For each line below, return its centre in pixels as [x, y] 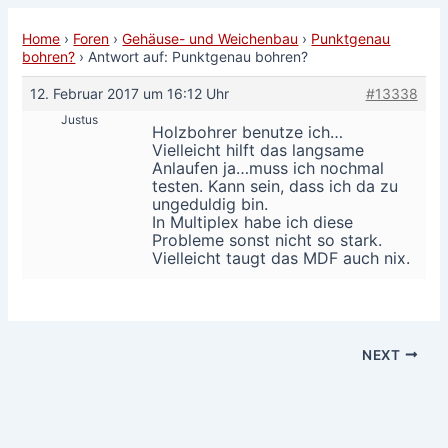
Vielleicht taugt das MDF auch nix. [281, 257]
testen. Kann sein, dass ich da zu [275, 185]
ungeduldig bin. [210, 203]
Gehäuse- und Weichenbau [210, 38]
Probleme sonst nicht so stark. [267, 239]
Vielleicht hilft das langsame [258, 149]
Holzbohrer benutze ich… [248, 131]
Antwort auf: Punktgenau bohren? [198, 56]
